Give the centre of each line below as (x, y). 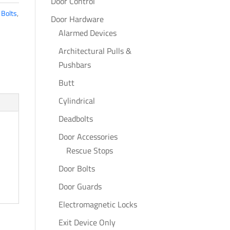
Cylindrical (76, 101)
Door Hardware (77, 19)
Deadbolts (75, 119)
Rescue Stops (89, 150)
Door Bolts (76, 168)
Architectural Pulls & (95, 51)
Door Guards (80, 186)
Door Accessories (88, 137)
